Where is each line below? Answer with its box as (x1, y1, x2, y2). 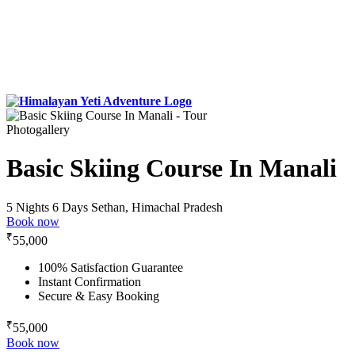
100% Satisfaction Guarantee (38, 261, 183, 275)
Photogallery (6, 123, 70, 136)
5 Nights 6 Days (6, 200, 88, 214)
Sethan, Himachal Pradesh (91, 200, 223, 214)
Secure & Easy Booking (38, 289, 159, 303)
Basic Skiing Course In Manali (6, 154, 337, 183)
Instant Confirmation (38, 275, 141, 289)
